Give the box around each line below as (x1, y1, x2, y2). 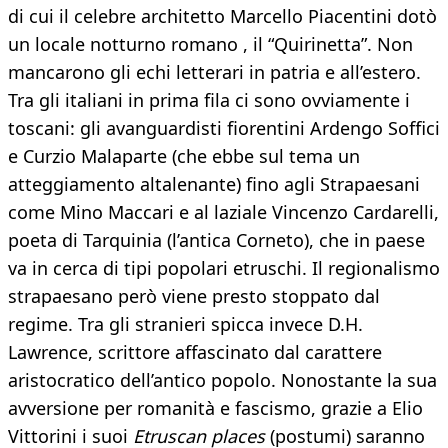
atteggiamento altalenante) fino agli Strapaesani (8, 172, 420, 197)
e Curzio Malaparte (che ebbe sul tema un (8, 144, 360, 169)
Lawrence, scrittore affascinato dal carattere (8, 340, 382, 365)
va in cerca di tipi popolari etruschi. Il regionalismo (8, 256, 440, 281)
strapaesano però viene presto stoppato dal (8, 284, 380, 309)
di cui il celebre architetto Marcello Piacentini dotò (8, 4, 437, 29)
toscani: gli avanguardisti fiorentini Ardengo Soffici (8, 116, 440, 141)
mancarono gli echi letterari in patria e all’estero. (8, 60, 421, 85)
